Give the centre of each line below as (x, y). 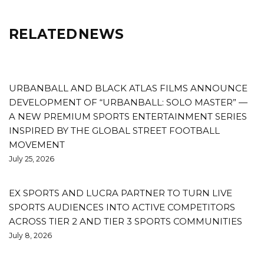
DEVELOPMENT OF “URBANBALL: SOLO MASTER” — (128, 102)
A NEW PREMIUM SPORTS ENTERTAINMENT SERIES (128, 116)
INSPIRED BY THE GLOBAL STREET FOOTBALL (114, 130)
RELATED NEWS (66, 34)
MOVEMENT (37, 144)
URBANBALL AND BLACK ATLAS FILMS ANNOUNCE (128, 88)
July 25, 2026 (32, 159)
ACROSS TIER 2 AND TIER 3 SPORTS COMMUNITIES (126, 221)
